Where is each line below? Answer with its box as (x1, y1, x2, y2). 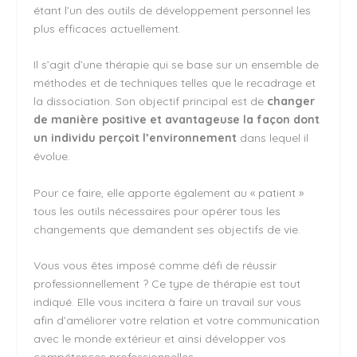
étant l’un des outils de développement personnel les (33, 2, 312, 18)
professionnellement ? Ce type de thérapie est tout (33, 277, 301, 292)
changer (267, 94, 316, 109)
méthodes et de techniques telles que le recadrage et (33, 76, 316, 91)
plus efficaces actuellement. (33, 21, 182, 36)
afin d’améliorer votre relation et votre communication (33, 313, 320, 328)
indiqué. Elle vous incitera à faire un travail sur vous (33, 295, 302, 310)
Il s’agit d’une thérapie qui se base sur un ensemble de (33, 57, 320, 73)
